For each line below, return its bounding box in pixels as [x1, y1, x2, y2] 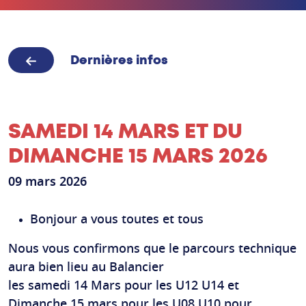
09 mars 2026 [8, 176, 87, 189]
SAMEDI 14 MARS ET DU [8, 117, 242, 145]
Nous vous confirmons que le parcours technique [8, 243, 296, 255]
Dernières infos [70, 52, 168, 68]
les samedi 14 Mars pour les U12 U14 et [8, 280, 239, 292]
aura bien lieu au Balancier [8, 262, 164, 274]
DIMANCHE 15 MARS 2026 [8, 142, 267, 169]
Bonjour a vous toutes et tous [30, 214, 204, 226]
